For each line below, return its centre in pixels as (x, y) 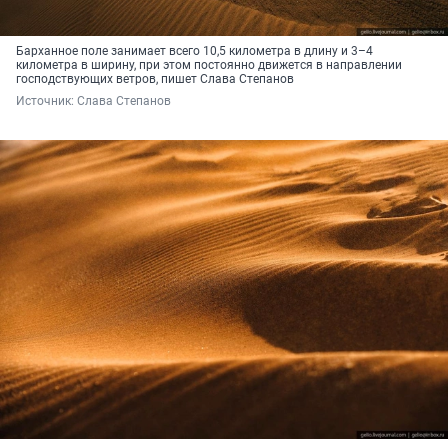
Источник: (46, 101)
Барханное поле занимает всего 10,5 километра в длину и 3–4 (194, 51)
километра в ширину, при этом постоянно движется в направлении (209, 65)
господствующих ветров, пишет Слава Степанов (155, 79)
